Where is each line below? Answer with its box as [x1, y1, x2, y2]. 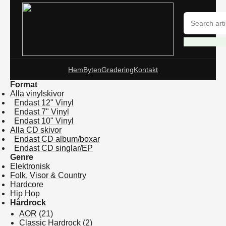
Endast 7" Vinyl [14, 107, 69, 116]
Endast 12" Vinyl [14, 98, 74, 107]
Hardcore [10, 180, 43, 189]
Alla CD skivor [10, 126, 62, 134]
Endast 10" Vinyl [14, 117, 74, 125]
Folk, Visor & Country [10, 171, 86, 180]
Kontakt [134, 66, 158, 74]
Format [10, 80, 37, 89]
